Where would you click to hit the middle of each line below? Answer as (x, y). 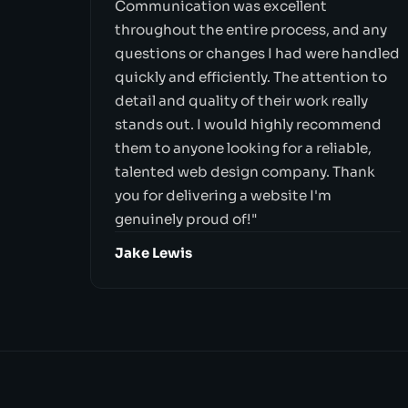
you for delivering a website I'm (223, 195)
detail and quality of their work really (241, 100)
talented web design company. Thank (245, 171)
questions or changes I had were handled (257, 53)
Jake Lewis (153, 254)
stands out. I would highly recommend (248, 124)
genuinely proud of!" (186, 219)
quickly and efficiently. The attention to (250, 76)
